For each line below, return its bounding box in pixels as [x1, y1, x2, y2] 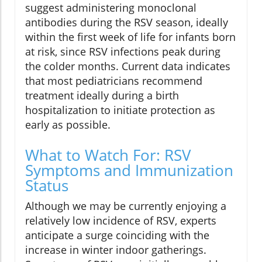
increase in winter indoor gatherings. [25, 243, 206, 257]
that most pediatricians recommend [25, 74, 202, 88]
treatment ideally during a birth [25, 88, 179, 103]
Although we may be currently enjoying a [25, 199, 226, 213]
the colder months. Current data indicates [25, 59, 230, 74]
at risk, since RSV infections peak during [25, 44, 220, 59]
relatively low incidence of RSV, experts [25, 213, 216, 228]
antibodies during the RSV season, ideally [25, 15, 228, 30]
